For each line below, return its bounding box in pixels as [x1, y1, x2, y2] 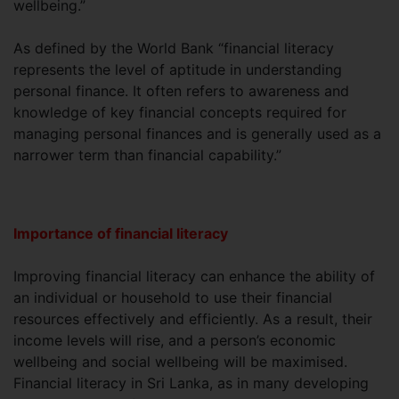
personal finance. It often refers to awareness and [13, 82, 349, 101]
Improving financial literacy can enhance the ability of [13, 267, 375, 286]
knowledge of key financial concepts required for [13, 103, 346, 122]
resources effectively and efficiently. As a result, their [13, 310, 372, 329]
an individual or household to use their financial [13, 289, 332, 307]
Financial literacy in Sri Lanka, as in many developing [13, 374, 369, 393]
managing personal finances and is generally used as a [13, 125, 381, 143]
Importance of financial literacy [13, 224, 228, 243]
